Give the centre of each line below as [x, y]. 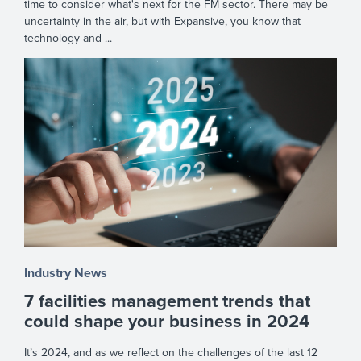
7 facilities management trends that [167, 302]
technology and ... [68, 38]
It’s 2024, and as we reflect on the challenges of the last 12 [171, 352]
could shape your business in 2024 [167, 322]
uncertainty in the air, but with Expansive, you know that [162, 21]
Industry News [66, 274]
